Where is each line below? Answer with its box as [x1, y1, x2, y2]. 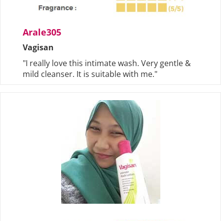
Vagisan [23, 42, 54, 53]
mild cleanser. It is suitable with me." [23, 69, 157, 80]
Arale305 [23, 26, 61, 38]
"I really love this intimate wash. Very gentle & [23, 58, 191, 69]
